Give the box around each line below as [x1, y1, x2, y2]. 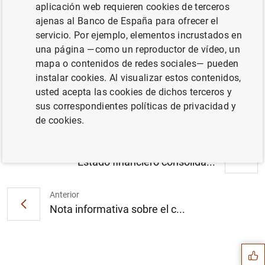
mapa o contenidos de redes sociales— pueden [35, 58, 239, 69]
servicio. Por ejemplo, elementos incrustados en [35, 30, 242, 41]
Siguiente [182, 143, 215, 153]
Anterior [50, 190, 79, 200]
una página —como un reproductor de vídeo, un [35, 44, 240, 55]
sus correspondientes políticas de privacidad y [35, 101, 237, 112]
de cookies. [35, 115, 85, 126]
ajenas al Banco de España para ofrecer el [35, 15, 218, 27]
